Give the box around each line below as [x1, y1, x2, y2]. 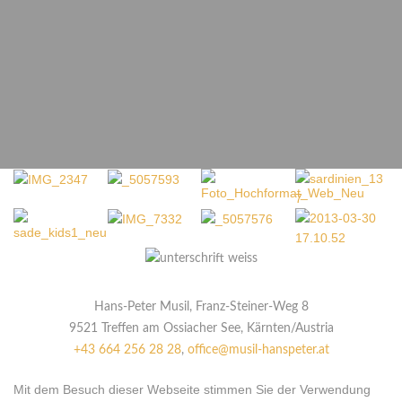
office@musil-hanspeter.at [187, 344, 329, 356]
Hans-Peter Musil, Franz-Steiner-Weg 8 [93, 301, 309, 313]
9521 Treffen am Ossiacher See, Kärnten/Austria [68, 322, 334, 335]
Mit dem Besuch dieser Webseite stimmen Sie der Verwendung [13, 382, 371, 397]
